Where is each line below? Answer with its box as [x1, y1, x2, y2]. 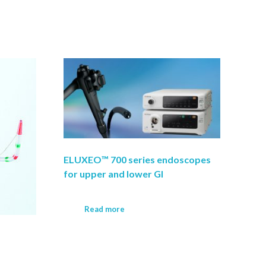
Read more [84, 204, 125, 214]
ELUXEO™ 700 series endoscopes [63, 153, 211, 165]
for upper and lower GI [63, 167, 163, 179]
